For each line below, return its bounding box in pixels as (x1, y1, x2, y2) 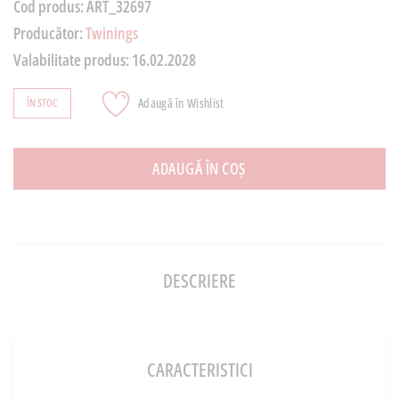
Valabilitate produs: (13, 48, 129, 70)
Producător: (13, 21, 85, 44)
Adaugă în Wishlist (138, 94, 224, 112)
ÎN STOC (27, 94, 58, 110)
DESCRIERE (163, 267, 236, 293)
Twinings (85, 21, 138, 44)
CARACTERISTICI (146, 356, 253, 382)
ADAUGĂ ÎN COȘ (152, 157, 247, 179)
